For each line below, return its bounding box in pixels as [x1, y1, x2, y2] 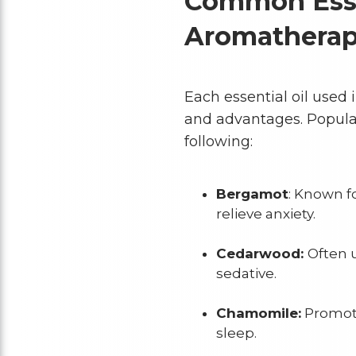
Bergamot [215, 185, 288, 202]
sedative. [215, 265, 277, 281]
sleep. [215, 324, 257, 341]
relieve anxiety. [215, 205, 315, 222]
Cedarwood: [215, 245, 308, 261]
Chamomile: [215, 304, 301, 321]
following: [184, 132, 253, 150]
